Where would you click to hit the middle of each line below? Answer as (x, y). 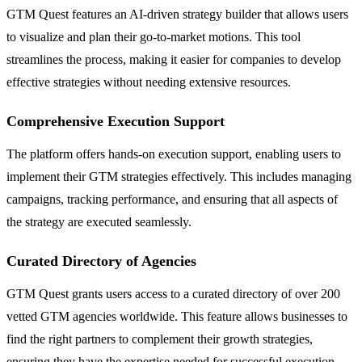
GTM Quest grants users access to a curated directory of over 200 (173, 293)
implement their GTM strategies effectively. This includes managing (179, 176)
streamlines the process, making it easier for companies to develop (174, 59)
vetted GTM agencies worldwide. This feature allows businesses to (177, 316)
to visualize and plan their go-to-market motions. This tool (154, 36)
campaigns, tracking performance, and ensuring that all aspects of (172, 199)
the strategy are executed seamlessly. (99, 221)
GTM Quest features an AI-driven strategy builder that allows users (177, 14)
